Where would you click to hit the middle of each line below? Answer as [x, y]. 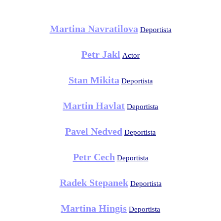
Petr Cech [94, 157]
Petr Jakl [101, 54]
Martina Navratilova [94, 29]
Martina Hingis [94, 208]
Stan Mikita [94, 80]
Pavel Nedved [94, 131]
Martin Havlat [94, 106]
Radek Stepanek [94, 183]
